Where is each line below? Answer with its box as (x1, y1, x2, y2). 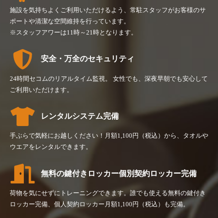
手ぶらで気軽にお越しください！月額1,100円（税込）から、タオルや (10, 132, 208, 140)
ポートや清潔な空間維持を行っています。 (10, 18, 130, 25)
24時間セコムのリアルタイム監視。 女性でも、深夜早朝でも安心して (10, 74, 208, 82)
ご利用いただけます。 (10, 86, 73, 93)
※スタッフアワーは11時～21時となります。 (10, 29, 137, 36)
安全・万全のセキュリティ (41, 54, 134, 63)
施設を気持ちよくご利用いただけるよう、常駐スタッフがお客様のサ (10, 6, 206, 14)
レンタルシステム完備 (41, 111, 119, 120)
